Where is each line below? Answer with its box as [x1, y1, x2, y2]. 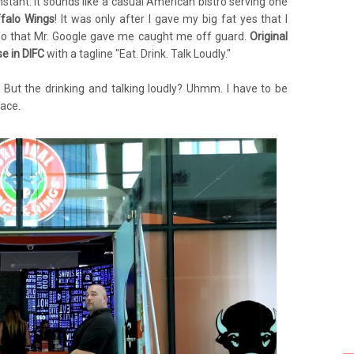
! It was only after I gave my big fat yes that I [55, 13, 288, 25]
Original [250, 30, 288, 43]
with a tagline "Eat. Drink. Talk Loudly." [47, 47, 231, 60]
